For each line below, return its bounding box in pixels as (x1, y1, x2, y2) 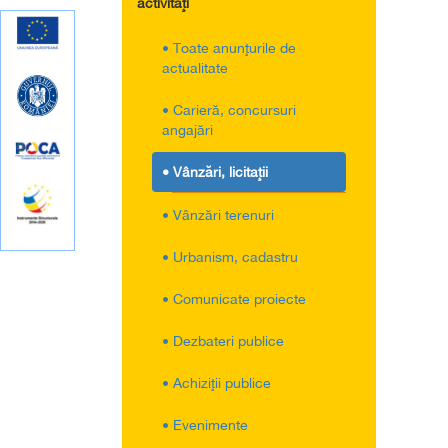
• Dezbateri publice (162, 333, 284, 349)
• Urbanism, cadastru (162, 249, 298, 265)
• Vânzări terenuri (162, 207, 274, 223)
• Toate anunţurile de (162, 40, 296, 56)
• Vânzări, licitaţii (162, 164, 268, 180)
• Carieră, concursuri (162, 102, 296, 118)
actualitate (162, 60, 228, 76)
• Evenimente (162, 417, 248, 433)
